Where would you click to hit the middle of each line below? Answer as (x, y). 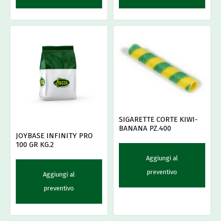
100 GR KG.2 (35, 145)
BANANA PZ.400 (145, 128)
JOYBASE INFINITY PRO (54, 136)
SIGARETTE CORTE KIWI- (158, 119)
